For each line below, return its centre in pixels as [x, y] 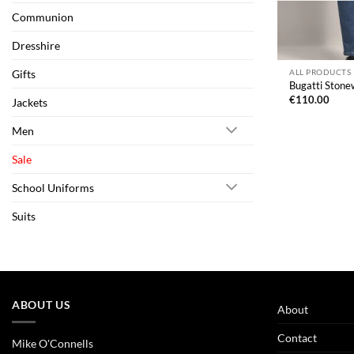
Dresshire [36, 45]
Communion [43, 17]
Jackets [30, 102]
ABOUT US [41, 304]
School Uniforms [53, 187]
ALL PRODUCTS [320, 72]
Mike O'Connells [53, 344]
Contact [297, 337]
